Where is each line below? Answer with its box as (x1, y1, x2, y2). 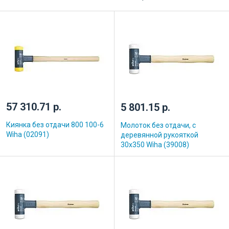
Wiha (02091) (6, 130, 49, 139)
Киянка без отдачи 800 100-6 (6, 120, 104, 129)
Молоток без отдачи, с (121, 121, 196, 129)
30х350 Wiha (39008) (121, 140, 189, 149)
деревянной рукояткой (121, 130, 198, 139)
